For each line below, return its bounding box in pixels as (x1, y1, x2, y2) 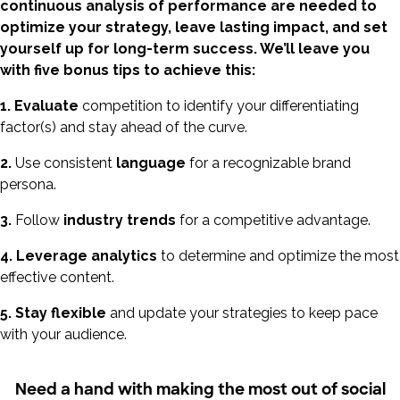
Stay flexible (15, 304, 106, 321)
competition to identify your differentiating (82, 96, 359, 114)
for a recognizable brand (186, 154, 351, 171)
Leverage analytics (16, 246, 157, 264)
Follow (15, 211, 60, 229)
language (112, 154, 186, 171)
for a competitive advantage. (176, 211, 371, 229)
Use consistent (15, 154, 112, 171)
